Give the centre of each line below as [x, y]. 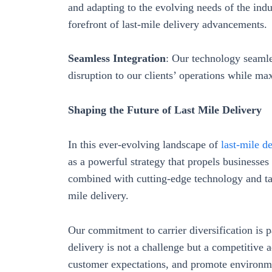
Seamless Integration [117, 59]
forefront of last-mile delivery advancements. [168, 24]
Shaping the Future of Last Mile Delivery [165, 110]
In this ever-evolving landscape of [144, 144]
